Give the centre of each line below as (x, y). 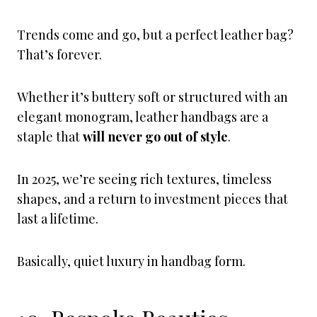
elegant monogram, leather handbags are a (143, 117)
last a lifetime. (58, 219)
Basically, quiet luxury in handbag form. (131, 261)
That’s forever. (61, 54)
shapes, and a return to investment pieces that (152, 199)
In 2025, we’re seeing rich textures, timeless (144, 179)
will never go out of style (155, 137)
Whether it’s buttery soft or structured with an (152, 97)
